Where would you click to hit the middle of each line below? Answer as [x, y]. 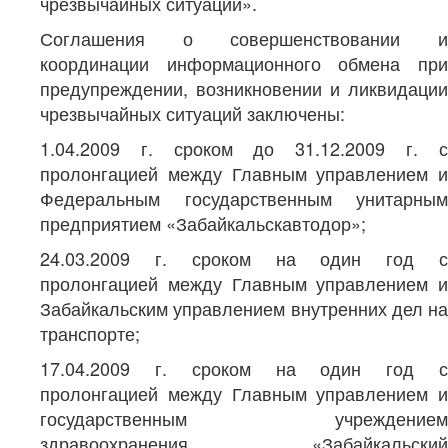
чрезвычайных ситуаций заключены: [192, 113]
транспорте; [90, 333]
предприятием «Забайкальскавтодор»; [203, 223]
